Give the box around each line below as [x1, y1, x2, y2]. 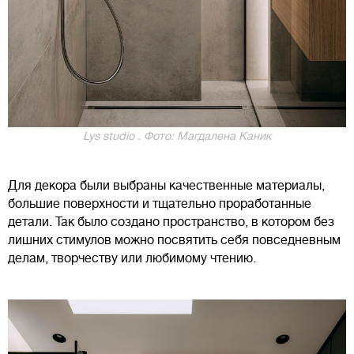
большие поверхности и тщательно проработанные [8, 197, 311, 212]
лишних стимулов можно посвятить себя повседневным [8, 233, 341, 248]
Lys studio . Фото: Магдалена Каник [83, 130, 271, 143]
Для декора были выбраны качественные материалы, [8, 179, 325, 194]
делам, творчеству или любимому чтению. [8, 251, 256, 266]
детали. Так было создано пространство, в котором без [8, 215, 334, 230]
